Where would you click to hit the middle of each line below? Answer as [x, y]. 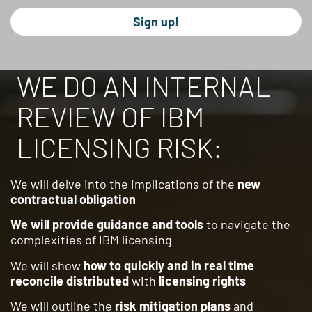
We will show [46, 265]
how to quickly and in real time [167, 265]
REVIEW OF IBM [111, 116]
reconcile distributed [70, 280]
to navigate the [247, 225]
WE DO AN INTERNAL [144, 85]
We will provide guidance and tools [107, 225]
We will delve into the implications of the [123, 184]
